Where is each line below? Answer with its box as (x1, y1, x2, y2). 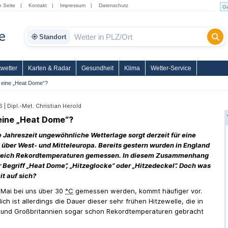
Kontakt (28, 3, 47, 8)
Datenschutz (99, 3, 128, 8)
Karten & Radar (28, 65, 71, 72)
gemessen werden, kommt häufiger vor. (73, 187, 202, 195)
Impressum (60, 3, 85, 8)
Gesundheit (81, 65, 113, 72)
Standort (39, 33, 66, 41)
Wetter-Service (151, 65, 191, 72)
